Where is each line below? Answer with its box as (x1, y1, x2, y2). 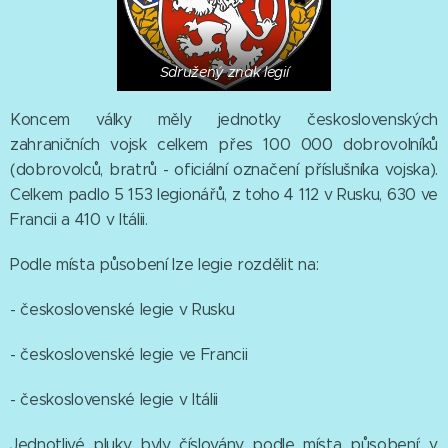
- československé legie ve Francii (10, 345, 248, 365)
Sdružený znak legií (159, 63, 289, 82)
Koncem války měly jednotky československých (10, 110, 438, 130)
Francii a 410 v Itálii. (10, 210, 148, 230)
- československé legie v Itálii (10, 390, 219, 410)
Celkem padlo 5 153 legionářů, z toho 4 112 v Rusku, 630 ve (10, 185, 438, 205)
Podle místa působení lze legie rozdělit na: (10, 255, 319, 275)
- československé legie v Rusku (10, 300, 235, 320)
